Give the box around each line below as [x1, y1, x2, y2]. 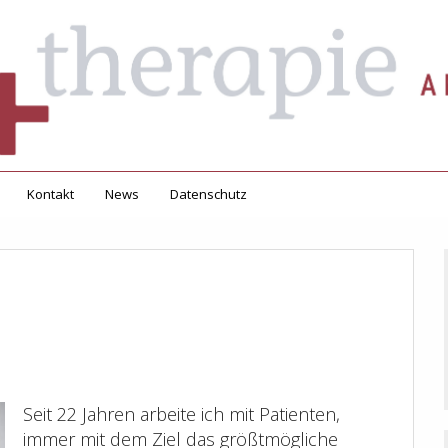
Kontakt [27, 185, 74, 204]
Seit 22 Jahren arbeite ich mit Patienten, [23, 402, 340, 427]
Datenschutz [170, 185, 247, 204]
